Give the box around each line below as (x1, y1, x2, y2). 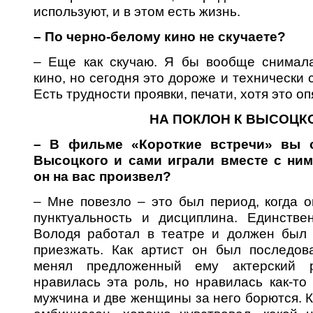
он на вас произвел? (34, 168, 171, 184)
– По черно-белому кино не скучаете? (34, 29, 286, 44)
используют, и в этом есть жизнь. (34, 3, 240, 19)
